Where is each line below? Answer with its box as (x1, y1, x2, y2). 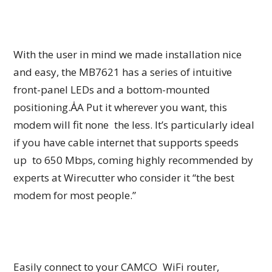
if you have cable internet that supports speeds (13, 135, 239, 149)
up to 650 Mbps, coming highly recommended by (13, 152, 254, 167)
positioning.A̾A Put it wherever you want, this (13, 100, 228, 114)
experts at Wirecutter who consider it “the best (13, 170, 235, 185)
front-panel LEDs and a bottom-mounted (13, 82, 211, 97)
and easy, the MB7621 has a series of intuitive (13, 64, 233, 79)
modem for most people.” (13, 188, 137, 202)
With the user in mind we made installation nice (13, 47, 242, 61)
